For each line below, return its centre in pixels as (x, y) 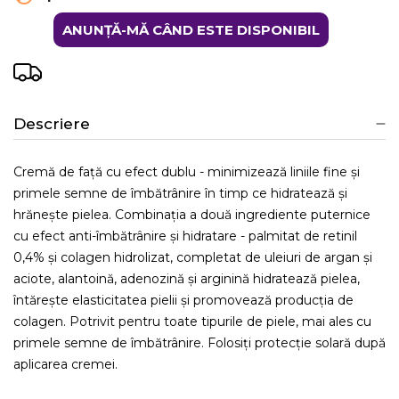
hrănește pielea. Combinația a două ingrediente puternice (192, 214)
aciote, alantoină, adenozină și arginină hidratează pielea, (187, 278)
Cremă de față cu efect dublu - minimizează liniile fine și (187, 171)
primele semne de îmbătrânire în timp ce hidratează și (180, 193)
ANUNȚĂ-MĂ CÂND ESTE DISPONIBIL (191, 29)
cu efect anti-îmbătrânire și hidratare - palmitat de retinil (185, 236)
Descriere (52, 123)
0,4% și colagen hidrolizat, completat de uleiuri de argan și (193, 257)
